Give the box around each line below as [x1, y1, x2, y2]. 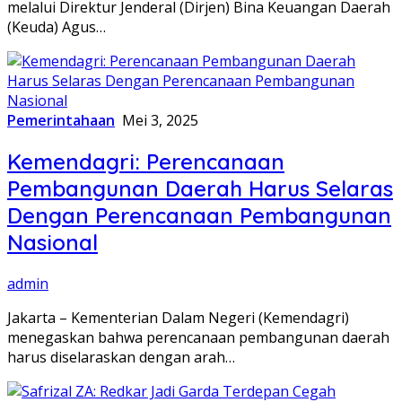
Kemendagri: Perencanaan [7, 148, 284, 176]
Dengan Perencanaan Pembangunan [7, 202, 391, 230]
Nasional [7, 229, 98, 257]
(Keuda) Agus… [7, 17, 106, 38]
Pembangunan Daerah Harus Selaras [7, 175, 393, 203]
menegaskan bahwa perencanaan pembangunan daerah [7, 327, 389, 347]
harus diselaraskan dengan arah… [7, 346, 235, 367]
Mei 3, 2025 [122, 110, 198, 131]
